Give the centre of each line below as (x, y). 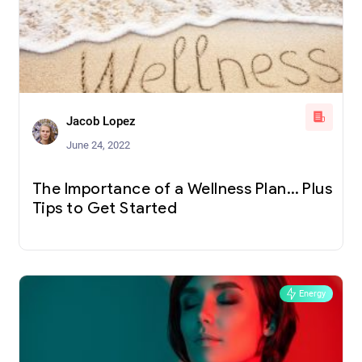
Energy (312, 293)
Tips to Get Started (105, 209)
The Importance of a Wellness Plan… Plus (183, 189)
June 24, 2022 (98, 145)
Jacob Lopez (101, 121)
